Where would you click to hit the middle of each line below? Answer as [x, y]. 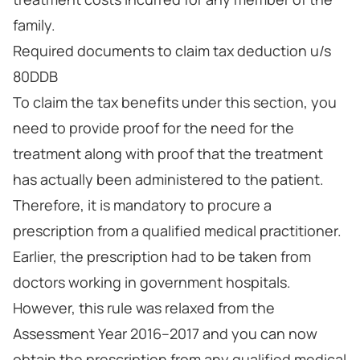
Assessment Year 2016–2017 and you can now [165, 333]
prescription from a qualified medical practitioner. [177, 231]
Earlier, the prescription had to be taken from [162, 256]
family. [34, 25]
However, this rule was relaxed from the [144, 308]
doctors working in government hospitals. [152, 282]
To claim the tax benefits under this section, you [175, 102]
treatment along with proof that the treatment [168, 153]
